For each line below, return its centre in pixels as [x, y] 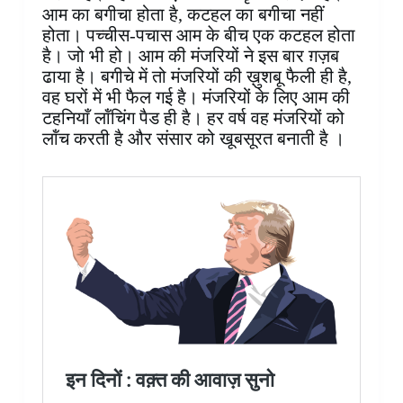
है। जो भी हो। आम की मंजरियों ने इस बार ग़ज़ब [190, 56]
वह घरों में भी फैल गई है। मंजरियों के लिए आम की [196, 98]
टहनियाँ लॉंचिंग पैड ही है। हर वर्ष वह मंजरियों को [193, 118]
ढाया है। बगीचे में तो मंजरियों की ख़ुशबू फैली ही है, [197, 77]
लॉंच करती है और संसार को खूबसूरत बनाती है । [193, 139]
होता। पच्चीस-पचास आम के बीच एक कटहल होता [198, 36]
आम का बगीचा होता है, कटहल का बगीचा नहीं [183, 15]
